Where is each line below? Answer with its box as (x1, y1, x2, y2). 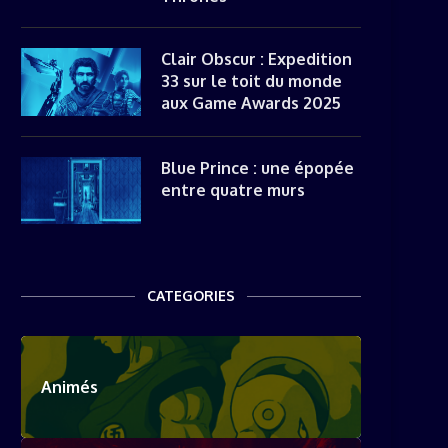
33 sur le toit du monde (161, 71, 342, 91)
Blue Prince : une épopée (161, 157, 354, 178)
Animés (41, 377, 98, 397)
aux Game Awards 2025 (161, 93, 341, 113)
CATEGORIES (147, 287, 235, 304)
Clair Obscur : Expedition (161, 49, 352, 69)
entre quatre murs (161, 179, 305, 200)
